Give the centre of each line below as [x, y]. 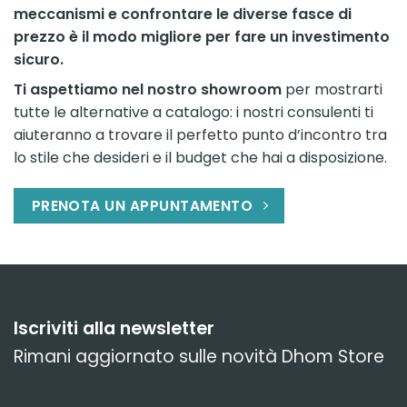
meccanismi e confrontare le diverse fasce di [183, 15]
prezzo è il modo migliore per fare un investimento [202, 37]
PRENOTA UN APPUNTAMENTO [142, 205]
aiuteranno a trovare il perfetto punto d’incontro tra [200, 135]
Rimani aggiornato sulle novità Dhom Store [199, 357]
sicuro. [39, 60]
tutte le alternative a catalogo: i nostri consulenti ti [194, 113]
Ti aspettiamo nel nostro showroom [148, 90]
